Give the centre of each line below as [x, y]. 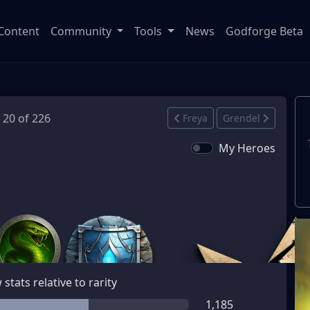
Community [82, 31]
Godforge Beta [265, 31]
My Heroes [247, 148]
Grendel [241, 118]
